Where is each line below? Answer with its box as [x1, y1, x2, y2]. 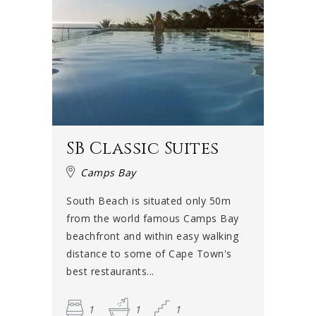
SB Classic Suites [66, 137, 219, 160]
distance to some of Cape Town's [66, 246, 232, 260]
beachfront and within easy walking [66, 229, 238, 243]
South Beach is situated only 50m [66, 193, 231, 207]
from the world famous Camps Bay [66, 211, 239, 225]
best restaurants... [66, 264, 154, 278]
